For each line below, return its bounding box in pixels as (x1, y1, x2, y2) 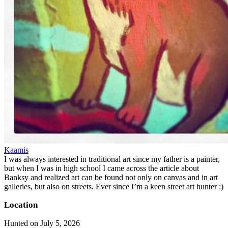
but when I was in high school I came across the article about (4, 163, 199, 173)
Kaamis (4, 145, 28, 154)
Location (4, 199, 38, 210)
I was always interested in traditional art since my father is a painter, (4, 154, 220, 163)
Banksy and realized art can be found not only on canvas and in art (4, 173, 218, 182)
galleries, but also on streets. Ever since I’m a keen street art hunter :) (4, 182, 223, 191)
